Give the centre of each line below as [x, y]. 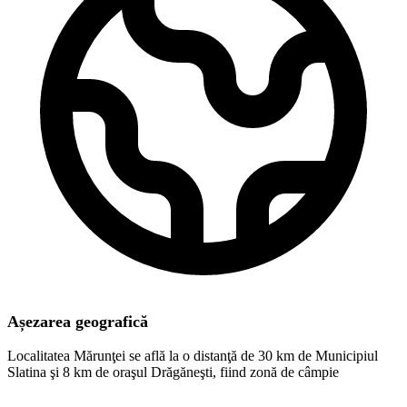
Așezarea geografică [78, 322]
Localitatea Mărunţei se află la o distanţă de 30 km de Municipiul [193, 356]
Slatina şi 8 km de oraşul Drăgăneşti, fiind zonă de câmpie [173, 372]
